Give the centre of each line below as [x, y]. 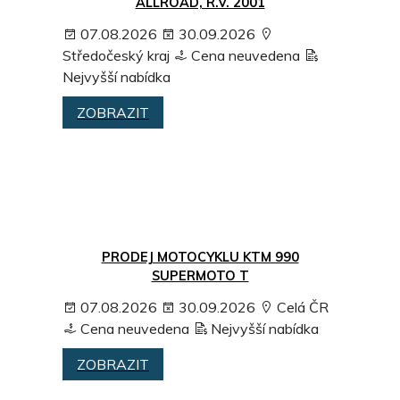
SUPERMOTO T [200, 276]
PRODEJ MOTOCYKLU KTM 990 [200, 258]
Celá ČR [301, 308]
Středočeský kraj [116, 56]
